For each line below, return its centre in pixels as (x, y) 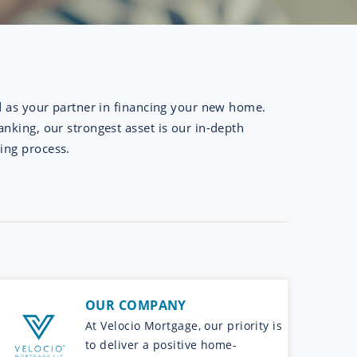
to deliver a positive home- (161, 344)
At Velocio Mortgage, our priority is (184, 325)
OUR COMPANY (136, 305)
